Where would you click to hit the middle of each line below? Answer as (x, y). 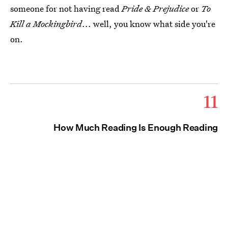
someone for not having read (66, 9)
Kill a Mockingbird (46, 24)
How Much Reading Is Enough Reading (136, 128)
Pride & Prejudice (155, 9)
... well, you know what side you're (149, 24)
